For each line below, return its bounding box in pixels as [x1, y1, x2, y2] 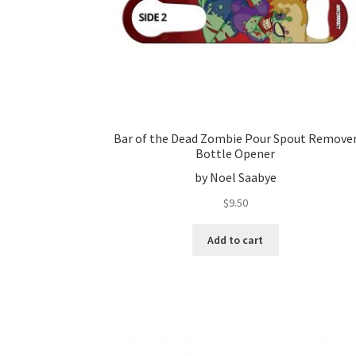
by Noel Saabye [194, 169, 277, 186]
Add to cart [207, 232, 264, 247]
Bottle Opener [195, 145, 276, 161]
